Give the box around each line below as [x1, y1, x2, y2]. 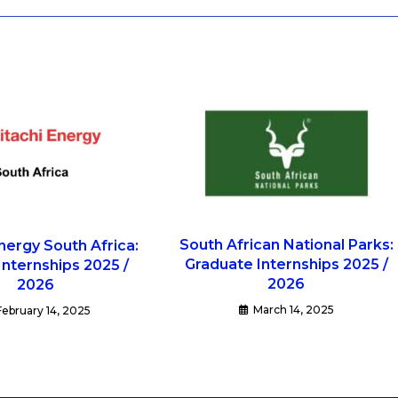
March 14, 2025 [252, 302, 334, 316]
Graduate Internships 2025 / [184, 255, 388, 273]
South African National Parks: [179, 235, 394, 253]
